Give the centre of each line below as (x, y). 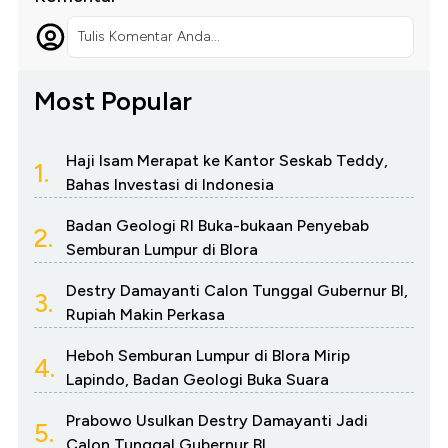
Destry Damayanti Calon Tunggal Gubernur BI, (237, 291)
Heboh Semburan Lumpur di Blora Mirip (208, 356)
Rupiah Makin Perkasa (145, 315)
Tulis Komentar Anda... (148, 37)
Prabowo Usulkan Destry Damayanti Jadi (217, 421)
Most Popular (113, 101)
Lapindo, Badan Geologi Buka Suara (197, 380)
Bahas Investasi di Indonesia (170, 185)
